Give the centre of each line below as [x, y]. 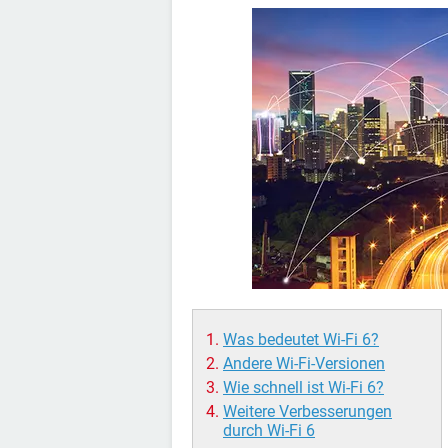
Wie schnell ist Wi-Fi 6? [303, 387]
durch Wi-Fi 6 [269, 430]
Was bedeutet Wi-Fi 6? [301, 339]
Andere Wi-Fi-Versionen [304, 363]
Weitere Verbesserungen [307, 411]
